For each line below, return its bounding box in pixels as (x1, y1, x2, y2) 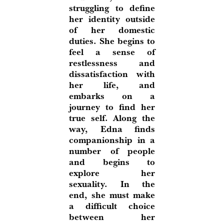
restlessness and (69, 56, 155, 69)
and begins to (69, 155, 155, 168)
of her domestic (69, 23, 155, 36)
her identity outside (69, 12, 155, 25)
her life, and (69, 78, 155, 91)
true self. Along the (69, 111, 155, 124)
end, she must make (69, 188, 155, 201)
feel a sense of (69, 45, 155, 58)
